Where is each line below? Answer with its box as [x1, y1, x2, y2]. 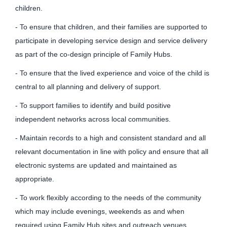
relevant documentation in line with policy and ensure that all [15, 147, 208, 156]
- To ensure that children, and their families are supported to [15, 23, 207, 31]
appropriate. [15, 175, 54, 183]
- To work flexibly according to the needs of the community [15, 194, 201, 202]
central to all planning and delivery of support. [15, 83, 163, 91]
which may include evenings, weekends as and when [15, 207, 184, 216]
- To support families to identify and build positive [15, 101, 171, 110]
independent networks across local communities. [15, 115, 174, 124]
